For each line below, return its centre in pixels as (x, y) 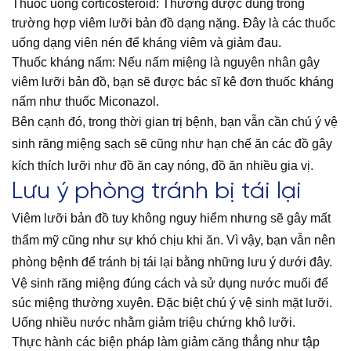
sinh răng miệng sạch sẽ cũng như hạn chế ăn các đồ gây (172, 144)
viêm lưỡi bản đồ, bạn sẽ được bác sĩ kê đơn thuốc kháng (173, 82)
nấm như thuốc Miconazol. (85, 102)
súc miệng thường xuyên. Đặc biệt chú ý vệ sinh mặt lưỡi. (174, 303)
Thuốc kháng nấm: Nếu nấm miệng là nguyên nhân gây (166, 63)
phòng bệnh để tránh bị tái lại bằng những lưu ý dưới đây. (172, 262)
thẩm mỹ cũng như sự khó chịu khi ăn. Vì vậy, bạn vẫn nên (174, 241)
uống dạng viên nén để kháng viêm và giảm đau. (147, 43)
